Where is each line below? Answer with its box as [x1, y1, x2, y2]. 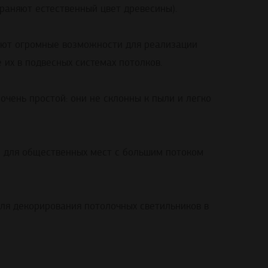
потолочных [84, 200, 137, 213]
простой [29, 92, 66, 105]
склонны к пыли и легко [100, 92, 211, 105]
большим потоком [120, 146, 203, 159]
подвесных [25, 56, 72, 69]
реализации [144, 38, 197, 51]
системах [75, 56, 116, 69]
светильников [140, 200, 201, 213]
